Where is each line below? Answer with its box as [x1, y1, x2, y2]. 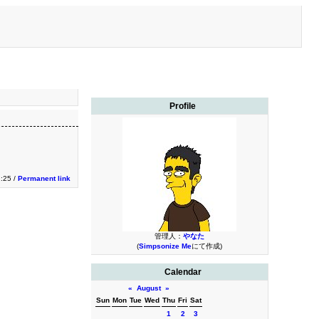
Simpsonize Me [138, 242, 192, 250]
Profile [169, 101, 197, 111]
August [137, 284, 161, 292]
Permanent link [18, 174, 70, 182]
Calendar [164, 267, 202, 277]
